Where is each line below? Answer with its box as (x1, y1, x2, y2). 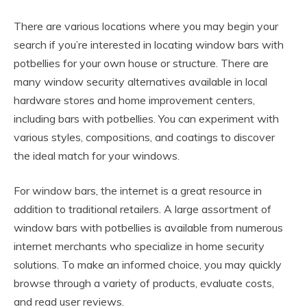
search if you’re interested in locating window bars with (14, 37, 284, 51)
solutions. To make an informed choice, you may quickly (14, 257, 282, 271)
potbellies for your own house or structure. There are (14, 56, 269, 70)
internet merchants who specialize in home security (14, 238, 265, 253)
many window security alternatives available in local (14, 74, 267, 88)
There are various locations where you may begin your (14, 19, 278, 33)
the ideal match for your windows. (14, 148, 180, 162)
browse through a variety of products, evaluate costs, (14, 275, 274, 290)
